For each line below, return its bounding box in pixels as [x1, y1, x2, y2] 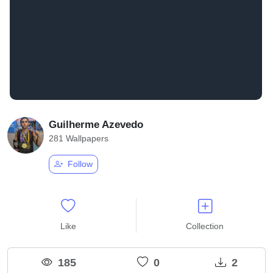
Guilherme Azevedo [49, 118, 143, 130]
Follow [65, 158, 93, 169]
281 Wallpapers [49, 133, 108, 143]
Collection [186, 221, 224, 231]
